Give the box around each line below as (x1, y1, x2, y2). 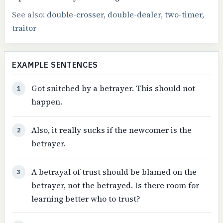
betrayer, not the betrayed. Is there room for (31, 180, 199, 191)
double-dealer (108, 9, 161, 20)
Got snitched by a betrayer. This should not (31, 83, 195, 94)
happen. (31, 96, 62, 108)
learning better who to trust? (31, 193, 140, 205)
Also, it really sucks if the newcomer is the (31, 124, 192, 136)
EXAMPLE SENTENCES (12, 60, 98, 70)
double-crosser (47, 9, 104, 20)
